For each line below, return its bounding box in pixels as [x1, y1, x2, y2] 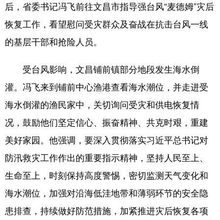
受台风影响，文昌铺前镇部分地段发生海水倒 [5, 62, 199, 75]
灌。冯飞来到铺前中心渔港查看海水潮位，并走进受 [5, 80, 208, 93]
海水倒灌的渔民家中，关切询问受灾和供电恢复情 [5, 98, 199, 110]
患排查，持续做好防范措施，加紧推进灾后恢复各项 [5, 204, 208, 217]
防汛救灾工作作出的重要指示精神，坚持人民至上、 [5, 151, 208, 164]
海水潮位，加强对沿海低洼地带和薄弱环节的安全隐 [5, 186, 208, 199]
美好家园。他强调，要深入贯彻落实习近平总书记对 [5, 133, 208, 146]
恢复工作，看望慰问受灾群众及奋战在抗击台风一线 [5, 17, 208, 30]
